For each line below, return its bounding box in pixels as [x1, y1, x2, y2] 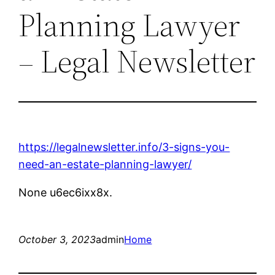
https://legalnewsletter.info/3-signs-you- [18, 140, 230, 153]
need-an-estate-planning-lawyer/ [18, 157, 192, 171]
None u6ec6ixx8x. [18, 185, 113, 199]
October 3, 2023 [18, 233, 96, 246]
